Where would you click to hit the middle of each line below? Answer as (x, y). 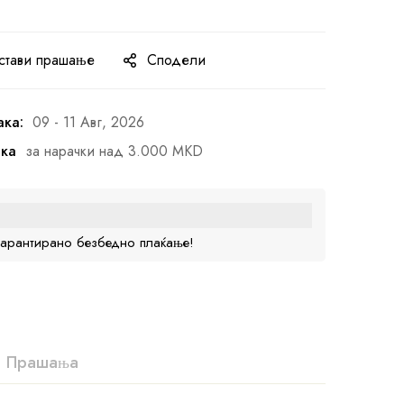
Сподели (176, 60)
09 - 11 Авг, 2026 (88, 122)
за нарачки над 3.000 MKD (114, 151)
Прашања (42, 362)
